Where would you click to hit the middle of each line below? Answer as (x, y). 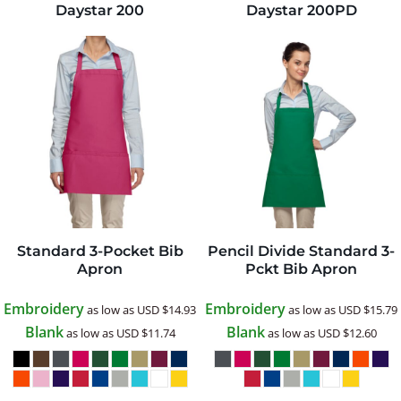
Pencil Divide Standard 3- (301, 252)
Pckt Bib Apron (301, 269)
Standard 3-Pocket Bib (100, 252)
